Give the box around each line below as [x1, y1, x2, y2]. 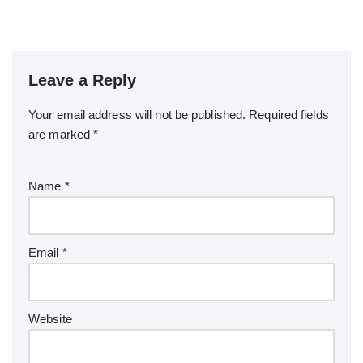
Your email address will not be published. [28, 107, 246, 122]
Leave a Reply [28, 70, 136, 89]
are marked [28, 126, 94, 141]
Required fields [249, 107, 329, 122]
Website [28, 311, 72, 326]
